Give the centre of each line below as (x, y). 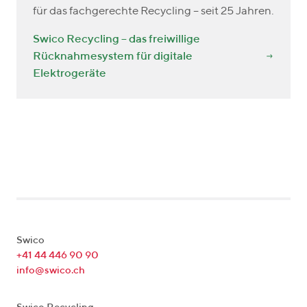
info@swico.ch (51, 270)
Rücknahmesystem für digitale (113, 56)
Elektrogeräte (70, 73)
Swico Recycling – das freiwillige (116, 39)
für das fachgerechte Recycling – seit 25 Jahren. (153, 11)
